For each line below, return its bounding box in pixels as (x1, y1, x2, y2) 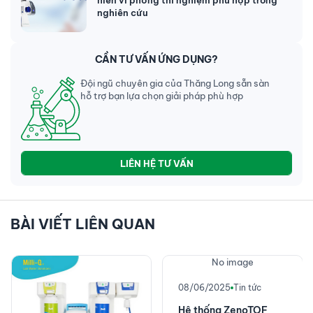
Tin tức (233, 282, 261, 293)
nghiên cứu (97, 7, 148, 19)
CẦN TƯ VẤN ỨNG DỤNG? (95, 53, 218, 66)
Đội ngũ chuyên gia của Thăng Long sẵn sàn (80, 78, 269, 89)
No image (211, 256, 254, 268)
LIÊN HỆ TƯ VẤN (119, 157, 194, 169)
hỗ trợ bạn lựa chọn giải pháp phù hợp (80, 90, 243, 102)
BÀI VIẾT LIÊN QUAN (10, 215, 155, 233)
